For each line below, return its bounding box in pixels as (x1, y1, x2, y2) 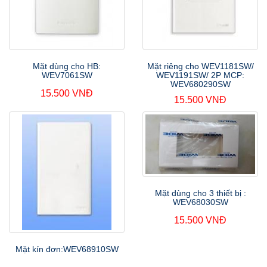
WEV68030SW (172, 197, 228, 207)
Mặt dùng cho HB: (33, 61, 101, 71)
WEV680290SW (170, 79, 231, 89)
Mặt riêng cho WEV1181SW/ (147, 61, 254, 71)
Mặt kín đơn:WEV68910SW (15, 244, 119, 254)
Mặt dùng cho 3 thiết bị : (154, 188, 246, 198)
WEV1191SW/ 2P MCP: (156, 70, 244, 80)
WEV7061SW (41, 70, 92, 80)
